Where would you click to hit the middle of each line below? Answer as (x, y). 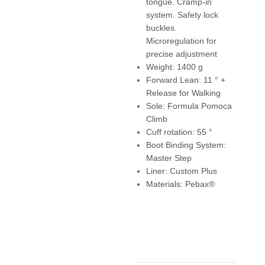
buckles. (161, 28)
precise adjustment (181, 54)
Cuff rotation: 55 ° (179, 132)
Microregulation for (181, 41)
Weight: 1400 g (174, 67)
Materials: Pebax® (180, 184)
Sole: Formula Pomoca (189, 106)
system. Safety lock (182, 14)
